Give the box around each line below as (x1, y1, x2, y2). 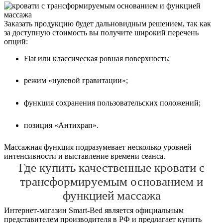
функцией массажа (62, 189, 161, 203)
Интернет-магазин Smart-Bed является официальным (4, 206, 184, 215)
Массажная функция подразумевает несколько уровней (4, 143, 192, 152)
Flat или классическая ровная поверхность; (24, 54, 170, 63)
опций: (4, 37, 28, 46)
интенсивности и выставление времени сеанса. (4, 152, 165, 161)
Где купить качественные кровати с (18, 161, 205, 175)
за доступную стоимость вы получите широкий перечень (4, 28, 199, 37)
